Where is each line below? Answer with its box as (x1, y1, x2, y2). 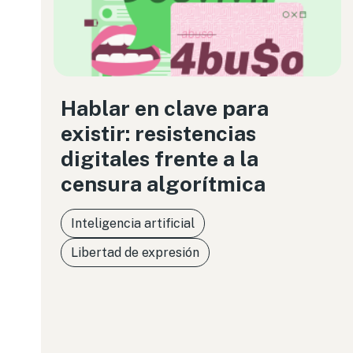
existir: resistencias (61, 121, 256, 146)
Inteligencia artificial (71, 216, 195, 231)
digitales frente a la (61, 146, 258, 171)
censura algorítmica (61, 171, 266, 196)
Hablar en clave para (61, 95, 269, 121)
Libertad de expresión (71, 245, 199, 260)
